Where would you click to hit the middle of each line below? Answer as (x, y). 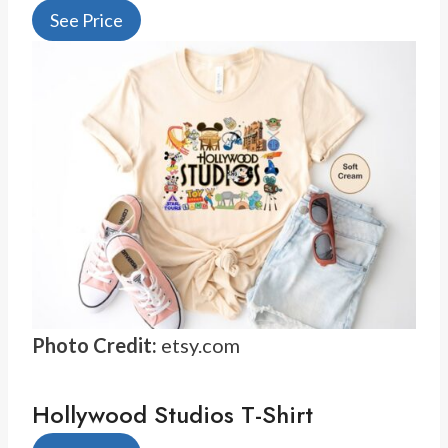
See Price (86, 19)
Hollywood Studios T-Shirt (172, 414)
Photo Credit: (94, 344)
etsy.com (198, 344)
